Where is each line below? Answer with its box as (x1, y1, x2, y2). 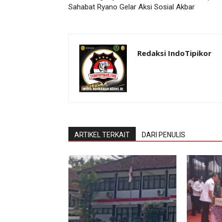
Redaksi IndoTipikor (137, 48, 212, 58)
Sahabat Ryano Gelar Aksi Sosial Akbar (68, 2, 195, 11)
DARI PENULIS (142, 131, 185, 139)
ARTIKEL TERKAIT (74, 131, 130, 139)
